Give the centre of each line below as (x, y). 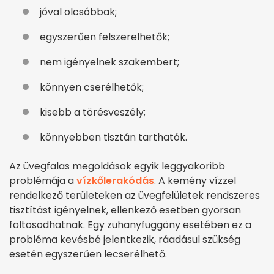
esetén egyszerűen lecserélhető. (88, 254)
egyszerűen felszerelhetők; (105, 37)
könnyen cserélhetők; (92, 87)
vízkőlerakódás (115, 181)
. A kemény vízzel (195, 181)
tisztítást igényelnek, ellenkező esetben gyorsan (125, 210)
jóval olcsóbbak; (78, 12)
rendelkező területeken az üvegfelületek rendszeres (135, 196)
